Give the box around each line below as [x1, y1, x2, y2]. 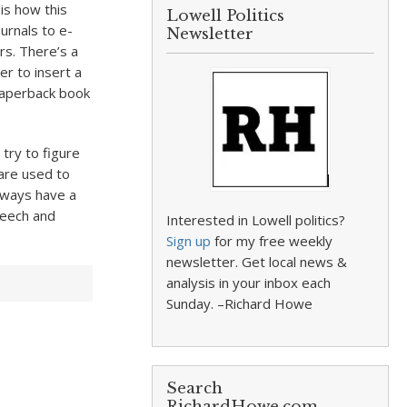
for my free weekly [211, 232, 333, 250]
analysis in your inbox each [166, 273, 332, 292]
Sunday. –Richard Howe [166, 294, 313, 313]
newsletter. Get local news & [166, 253, 348, 271]
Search [166, 379, 223, 398]
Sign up [166, 232, 212, 250]
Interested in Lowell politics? [166, 211, 346, 229]
